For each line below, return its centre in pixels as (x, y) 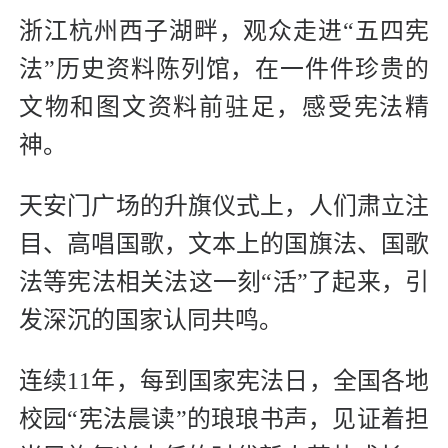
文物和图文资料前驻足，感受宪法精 (224, 107)
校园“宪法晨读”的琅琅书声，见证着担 (224, 419)
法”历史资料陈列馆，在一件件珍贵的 (224, 69)
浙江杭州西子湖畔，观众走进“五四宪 (224, 31)
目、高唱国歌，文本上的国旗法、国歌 (224, 244)
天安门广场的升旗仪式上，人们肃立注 (224, 206)
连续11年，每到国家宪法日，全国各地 (224, 381)
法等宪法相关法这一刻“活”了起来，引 (224, 282)
